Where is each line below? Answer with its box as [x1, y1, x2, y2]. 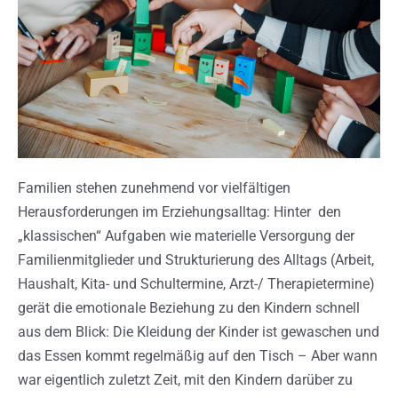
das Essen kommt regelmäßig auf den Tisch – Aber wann [18, 346, 378, 364]
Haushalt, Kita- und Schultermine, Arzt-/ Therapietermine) [18, 275, 375, 292]
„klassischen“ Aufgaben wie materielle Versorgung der [18, 227, 354, 244]
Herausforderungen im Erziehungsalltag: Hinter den [18, 203, 341, 220]
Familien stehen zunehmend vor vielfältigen [18, 179, 291, 196]
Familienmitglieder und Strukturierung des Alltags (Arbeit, [18, 251, 374, 268]
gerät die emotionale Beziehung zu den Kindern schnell [18, 298, 360, 316]
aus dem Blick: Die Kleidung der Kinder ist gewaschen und [18, 322, 379, 340]
